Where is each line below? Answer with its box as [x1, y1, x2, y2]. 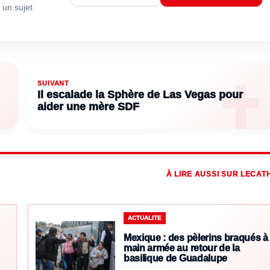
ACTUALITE [128, 215, 162, 222]
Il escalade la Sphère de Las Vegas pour [37, 89, 243, 101]
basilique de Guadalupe [124, 253, 227, 264]
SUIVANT [37, 80, 70, 87]
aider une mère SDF [37, 101, 139, 113]
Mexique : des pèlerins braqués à [124, 233, 268, 243]
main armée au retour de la [124, 243, 240, 254]
